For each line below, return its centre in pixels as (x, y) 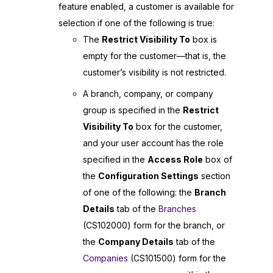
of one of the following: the (139, 192)
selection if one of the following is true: (136, 23)
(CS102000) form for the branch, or (154, 225)
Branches (177, 208)
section (214, 175)
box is (204, 40)
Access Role (175, 159)
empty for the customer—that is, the (154, 56)
